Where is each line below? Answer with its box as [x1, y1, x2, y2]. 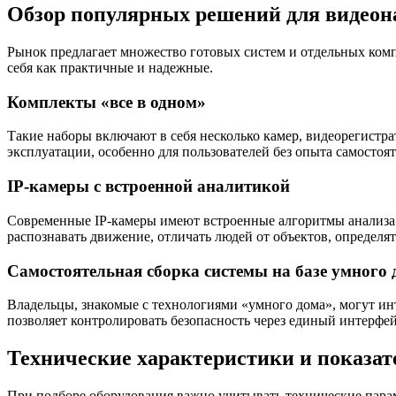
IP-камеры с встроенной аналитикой [7, 177, 290, 196]
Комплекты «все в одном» [7, 92, 206, 111]
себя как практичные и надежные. [7, 59, 213, 75]
